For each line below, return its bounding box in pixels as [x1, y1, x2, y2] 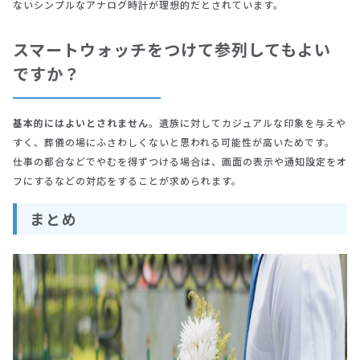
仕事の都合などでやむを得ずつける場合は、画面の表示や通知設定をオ [13, 154, 347, 169]
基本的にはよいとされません [13, 116, 149, 130]
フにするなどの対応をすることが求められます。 [13, 174, 242, 188]
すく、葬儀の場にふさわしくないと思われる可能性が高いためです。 [13, 135, 335, 149]
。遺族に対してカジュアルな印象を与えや [149, 116, 346, 130]
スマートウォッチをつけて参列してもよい [13, 38, 331, 62]
